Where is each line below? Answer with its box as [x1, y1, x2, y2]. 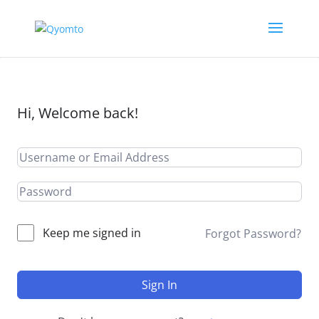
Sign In [142, 277, 177, 293]
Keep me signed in [43, 225, 141, 241]
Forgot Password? [205, 225, 301, 241]
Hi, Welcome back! [17, 103, 138, 122]
